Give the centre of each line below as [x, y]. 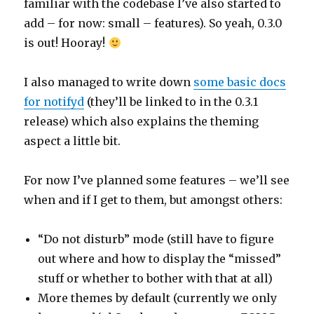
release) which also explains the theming [142, 122]
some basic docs [240, 82]
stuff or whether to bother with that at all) [156, 279]
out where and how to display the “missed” [160, 259]
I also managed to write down [109, 82]
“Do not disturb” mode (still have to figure [156, 239]
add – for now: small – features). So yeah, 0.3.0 [153, 23]
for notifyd [54, 102]
